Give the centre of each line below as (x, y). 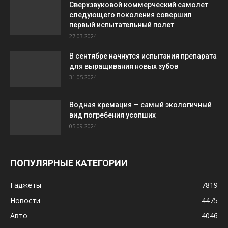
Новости (25, 200)
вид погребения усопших (112, 115)
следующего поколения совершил (131, 15)
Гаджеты (26, 185)
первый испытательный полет (122, 25)
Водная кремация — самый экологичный (140, 105)
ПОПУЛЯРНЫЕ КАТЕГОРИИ (69, 163)
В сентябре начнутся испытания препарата (143, 56)
